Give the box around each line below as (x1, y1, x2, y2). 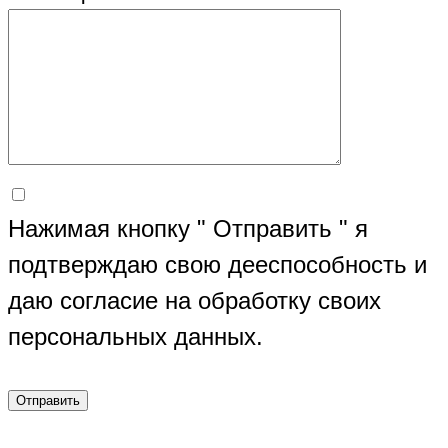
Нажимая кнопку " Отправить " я (8, 215, 368, 243)
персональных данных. (8, 323, 263, 351)
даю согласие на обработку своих (8, 287, 381, 315)
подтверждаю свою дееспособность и (8, 251, 427, 279)
